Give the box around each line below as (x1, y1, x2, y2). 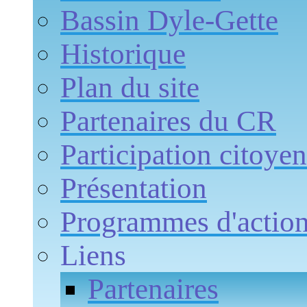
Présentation (60, 171, 207, 204)
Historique (60, 37, 186, 70)
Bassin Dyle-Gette (60, 3, 278, 36)
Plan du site (60, 71, 199, 103)
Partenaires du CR (60, 104, 276, 137)
